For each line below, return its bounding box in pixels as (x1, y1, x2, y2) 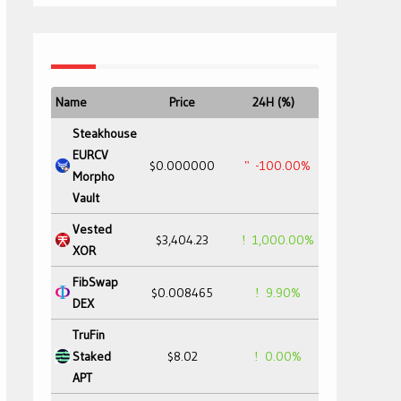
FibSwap (73, 274, 118, 290)
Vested (73, 221, 112, 237)
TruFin (73, 327, 105, 343)
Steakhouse (73, 125, 137, 141)
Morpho (73, 168, 115, 184)
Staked (73, 348, 111, 364)
